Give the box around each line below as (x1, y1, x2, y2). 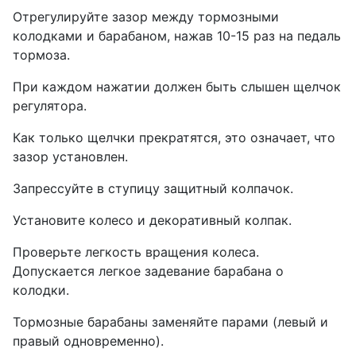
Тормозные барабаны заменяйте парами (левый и (13, 314, 328, 331)
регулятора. (13, 98, 87, 114)
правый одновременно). (13, 333, 164, 350)
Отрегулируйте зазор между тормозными (13, 9, 279, 25)
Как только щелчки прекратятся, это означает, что (13, 130, 335, 146)
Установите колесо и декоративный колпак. (13, 212, 292, 229)
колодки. (13, 282, 69, 299)
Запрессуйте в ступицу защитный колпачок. (13, 180, 293, 197)
